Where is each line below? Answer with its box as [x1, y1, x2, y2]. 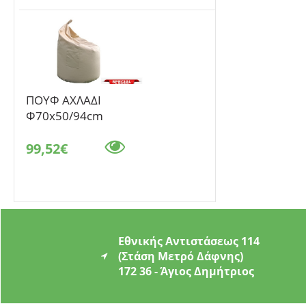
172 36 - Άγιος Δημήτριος [118, 264, 255, 279]
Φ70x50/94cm [26, 108, 104, 124]
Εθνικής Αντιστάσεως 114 [118, 234, 260, 249]
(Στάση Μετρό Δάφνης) [118, 249, 244, 264]
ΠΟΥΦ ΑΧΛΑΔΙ [26, 92, 102, 109]
